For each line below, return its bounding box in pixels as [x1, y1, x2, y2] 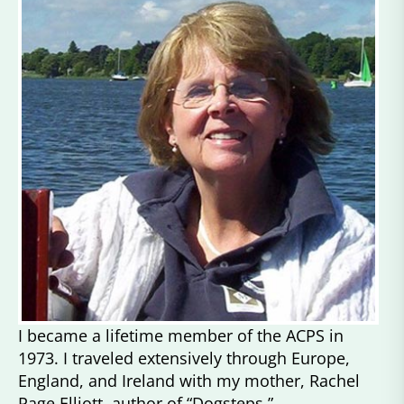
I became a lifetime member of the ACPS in [18, 324, 344, 346]
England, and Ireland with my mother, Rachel [18, 369, 360, 391]
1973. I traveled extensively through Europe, [18, 346, 350, 369]
